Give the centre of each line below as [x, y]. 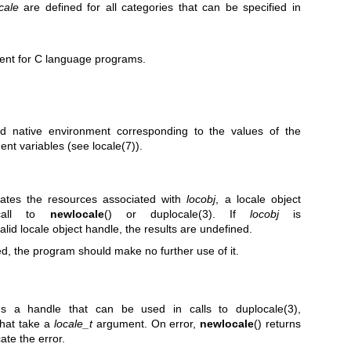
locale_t [73, 324]
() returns [278, 324]
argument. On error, [146, 324]
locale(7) [114, 146]
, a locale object [259, 199]
